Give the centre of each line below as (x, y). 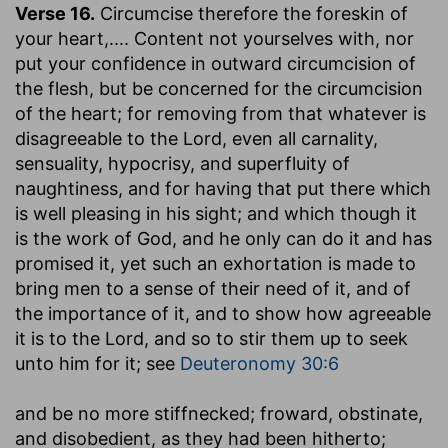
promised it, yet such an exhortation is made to (215, 263)
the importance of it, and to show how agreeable (223, 313)
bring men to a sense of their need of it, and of (213, 288)
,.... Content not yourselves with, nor (259, 38)
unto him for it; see (97, 363)
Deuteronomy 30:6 (259, 363)
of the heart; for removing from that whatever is (220, 113)
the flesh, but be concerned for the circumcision (219, 88)
